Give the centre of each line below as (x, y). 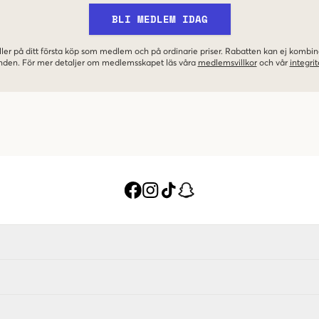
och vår (273, 63)
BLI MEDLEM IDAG (159, 19)
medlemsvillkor (227, 63)
